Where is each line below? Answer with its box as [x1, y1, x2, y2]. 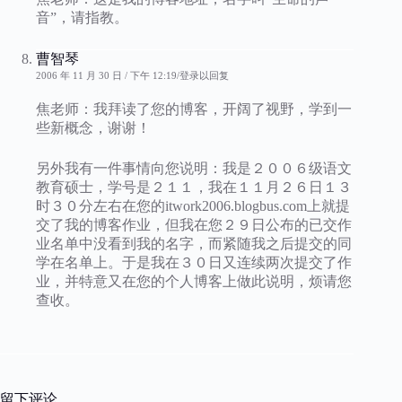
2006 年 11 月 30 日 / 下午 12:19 [36, 70, 177, 81]
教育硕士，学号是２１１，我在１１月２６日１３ [36, 179, 352, 195]
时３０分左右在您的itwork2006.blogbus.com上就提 [36, 198, 350, 214]
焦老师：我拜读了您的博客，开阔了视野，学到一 [36, 101, 352, 117]
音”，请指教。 [36, 10, 128, 25]
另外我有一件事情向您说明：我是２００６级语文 [36, 161, 352, 176]
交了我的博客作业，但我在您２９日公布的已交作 [36, 217, 352, 232]
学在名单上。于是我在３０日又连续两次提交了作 [36, 255, 352, 270]
